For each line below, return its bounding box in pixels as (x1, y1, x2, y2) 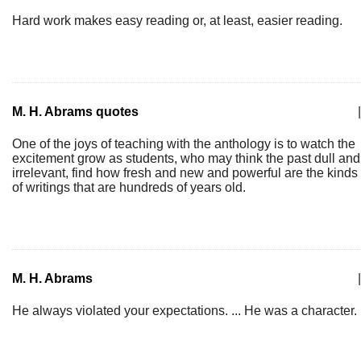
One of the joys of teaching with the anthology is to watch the (12, 137, 355, 151)
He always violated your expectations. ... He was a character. (12, 304, 357, 317)
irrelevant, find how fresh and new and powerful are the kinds (12, 166, 358, 180)
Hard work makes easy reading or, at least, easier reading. (12, 14, 342, 27)
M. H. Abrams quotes (12, 105, 139, 118)
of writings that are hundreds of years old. (12, 180, 246, 194)
